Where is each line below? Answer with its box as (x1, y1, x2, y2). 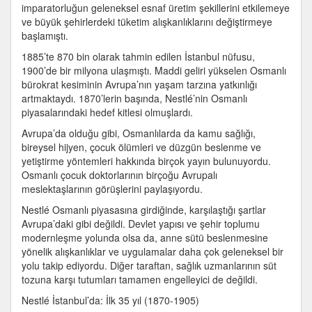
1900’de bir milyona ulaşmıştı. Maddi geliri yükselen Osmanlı (22, 63, 286, 77)
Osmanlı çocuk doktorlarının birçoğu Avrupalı (22, 168, 217, 182)
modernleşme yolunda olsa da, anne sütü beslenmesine (22, 231, 268, 244)
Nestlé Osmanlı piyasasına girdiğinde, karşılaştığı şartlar (22, 203, 266, 217)
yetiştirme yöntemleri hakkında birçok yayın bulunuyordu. (22, 154, 271, 168)
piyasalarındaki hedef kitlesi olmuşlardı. (22, 105, 193, 119)
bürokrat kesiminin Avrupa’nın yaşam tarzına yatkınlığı (22, 77, 257, 91)
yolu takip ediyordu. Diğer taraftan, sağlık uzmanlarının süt (22, 258, 276, 272)
